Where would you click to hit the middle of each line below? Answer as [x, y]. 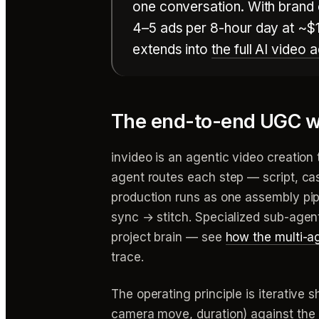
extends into [172, 50]
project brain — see [168, 237]
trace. [127, 257]
